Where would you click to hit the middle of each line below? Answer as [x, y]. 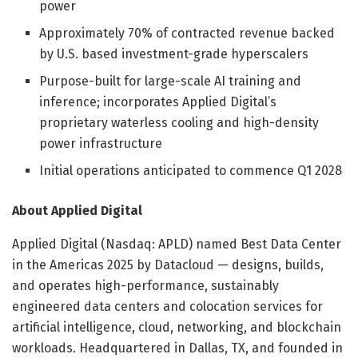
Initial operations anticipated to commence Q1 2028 [191, 170]
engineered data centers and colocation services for [167, 306]
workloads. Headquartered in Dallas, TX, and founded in [177, 348]
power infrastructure [101, 143]
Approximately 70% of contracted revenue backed [187, 33]
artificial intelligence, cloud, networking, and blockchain [177, 327]
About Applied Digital [77, 210]
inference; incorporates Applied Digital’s [158, 101]
